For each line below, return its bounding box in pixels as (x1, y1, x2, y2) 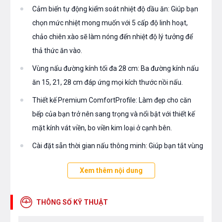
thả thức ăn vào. (32, 47, 82, 55)
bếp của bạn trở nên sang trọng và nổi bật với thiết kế (32, 110, 195, 118)
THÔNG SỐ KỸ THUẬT (36, 198, 108, 207)
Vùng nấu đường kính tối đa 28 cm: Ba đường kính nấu (32, 64, 199, 73)
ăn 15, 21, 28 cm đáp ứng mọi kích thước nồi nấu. (32, 78, 183, 87)
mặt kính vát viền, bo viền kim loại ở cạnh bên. (32, 124, 172, 132)
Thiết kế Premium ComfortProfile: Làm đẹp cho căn (32, 96, 191, 105)
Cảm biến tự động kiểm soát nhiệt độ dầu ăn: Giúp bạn (32, 5, 198, 13)
